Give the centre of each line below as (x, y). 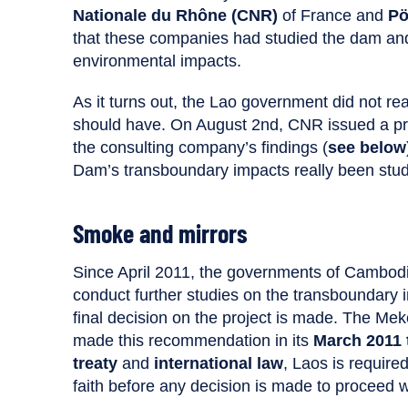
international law (219, 363)
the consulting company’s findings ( (200, 147)
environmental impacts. (159, 61)
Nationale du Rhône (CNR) (175, 15)
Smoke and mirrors (160, 233)
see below (367, 147)
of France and (333, 15)
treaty (95, 363)
